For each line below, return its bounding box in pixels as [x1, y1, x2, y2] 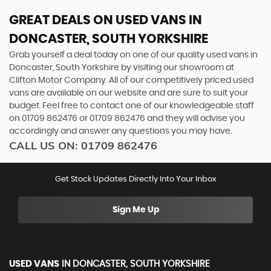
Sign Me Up [112, 205, 159, 214]
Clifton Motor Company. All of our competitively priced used [9, 76, 253, 85]
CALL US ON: [9, 138, 81, 152]
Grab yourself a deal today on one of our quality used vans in [9, 50, 258, 59]
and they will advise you [145, 114, 245, 123]
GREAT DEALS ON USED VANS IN [9, 13, 202, 27]
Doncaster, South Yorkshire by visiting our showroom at [9, 63, 234, 72]
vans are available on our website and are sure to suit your [9, 88, 248, 97]
